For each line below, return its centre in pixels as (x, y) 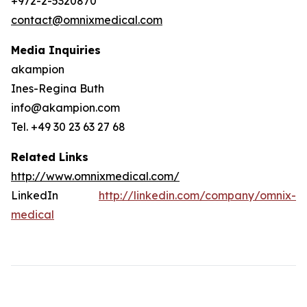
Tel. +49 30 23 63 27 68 (68, 127)
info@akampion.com (65, 108)
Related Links (50, 157)
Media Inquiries (56, 50)
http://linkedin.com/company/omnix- (197, 195)
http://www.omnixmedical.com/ (95, 176)
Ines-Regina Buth (58, 88)
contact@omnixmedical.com (87, 20)
